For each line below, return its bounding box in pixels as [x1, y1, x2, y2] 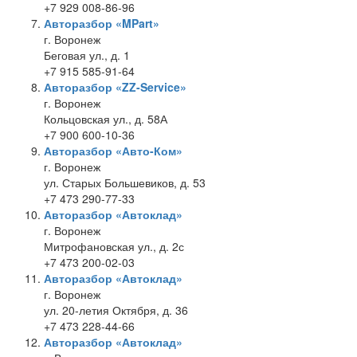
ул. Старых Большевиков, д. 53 [44, 175, 206, 190]
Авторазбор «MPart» [44, 15, 159, 31]
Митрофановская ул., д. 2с [44, 238, 184, 254]
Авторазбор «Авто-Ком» [44, 143, 182, 159]
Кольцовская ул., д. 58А [44, 111, 167, 127]
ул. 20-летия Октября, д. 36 [44, 302, 188, 318]
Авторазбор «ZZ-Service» [44, 79, 186, 95]
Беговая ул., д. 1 [44, 47, 130, 63]
